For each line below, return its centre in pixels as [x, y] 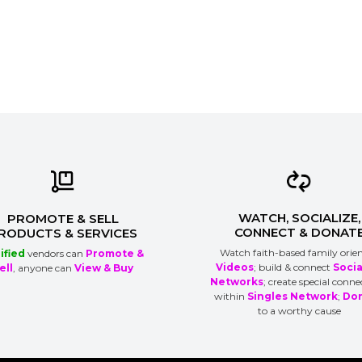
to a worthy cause [299, 311]
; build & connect [293, 267]
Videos [234, 267]
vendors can [55, 254]
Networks [237, 282]
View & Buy [103, 268]
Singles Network [293, 297]
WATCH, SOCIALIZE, [299, 217]
